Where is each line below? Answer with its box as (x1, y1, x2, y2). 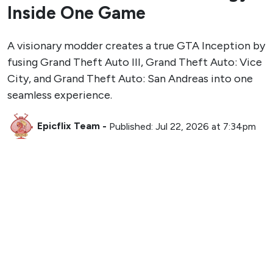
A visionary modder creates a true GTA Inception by (7, 38, 265, 52)
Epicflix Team (37, 120, 100, 132)
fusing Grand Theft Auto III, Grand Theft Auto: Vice (7, 55, 262, 69)
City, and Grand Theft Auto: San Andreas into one (7, 71, 253, 85)
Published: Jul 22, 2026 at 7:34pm (109, 120, 256, 132)
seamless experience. (7, 88, 112, 102)
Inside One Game (7, 2, 146, 23)
